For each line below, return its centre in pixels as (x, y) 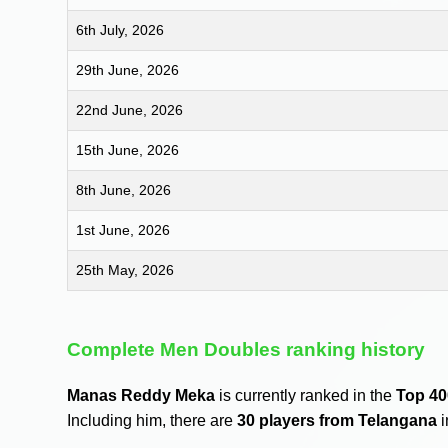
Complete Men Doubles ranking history (246, 349)
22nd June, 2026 (130, 110)
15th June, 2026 (128, 150)
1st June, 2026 (123, 230)
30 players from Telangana (337, 420)
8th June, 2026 (124, 190)
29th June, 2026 (128, 70)
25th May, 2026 (125, 270)
